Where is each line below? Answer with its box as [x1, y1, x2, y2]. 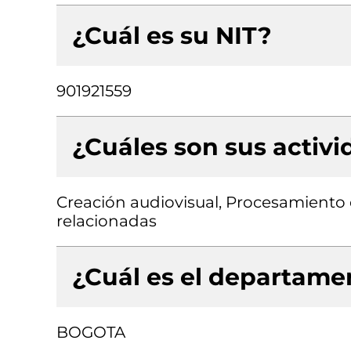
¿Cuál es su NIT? [72, 21, 272, 50]
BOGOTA [56, 323, 125, 342]
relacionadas [56, 212, 157, 230]
